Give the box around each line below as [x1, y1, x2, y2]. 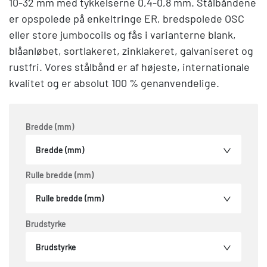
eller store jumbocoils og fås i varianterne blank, [9, 27, 236, 41]
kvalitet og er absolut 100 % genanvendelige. [9, 76, 219, 89]
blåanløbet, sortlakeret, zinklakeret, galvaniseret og [9, 44, 253, 57]
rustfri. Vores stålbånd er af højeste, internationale [9, 60, 250, 73]
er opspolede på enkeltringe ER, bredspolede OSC [9, 11, 244, 25]
